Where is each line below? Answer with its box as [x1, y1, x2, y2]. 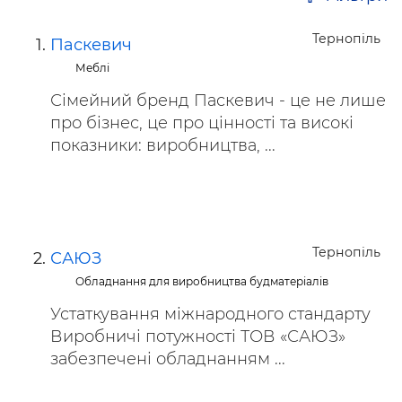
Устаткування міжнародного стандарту [50, 304, 371, 324]
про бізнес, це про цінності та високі [50, 113, 354, 133]
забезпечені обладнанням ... [50, 349, 285, 369]
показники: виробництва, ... [50, 135, 275, 155]
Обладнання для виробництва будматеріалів [75, 275, 329, 288]
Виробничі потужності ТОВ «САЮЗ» [50, 327, 345, 346]
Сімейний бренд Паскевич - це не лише [50, 91, 386, 110]
